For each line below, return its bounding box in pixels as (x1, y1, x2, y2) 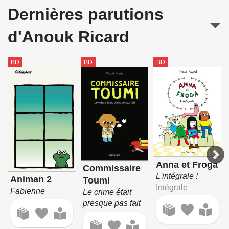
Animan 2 (10, 174, 52, 185)
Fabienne (10, 186, 45, 195)
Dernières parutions (8, 5, 164, 24)
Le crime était (83, 188, 132, 197)
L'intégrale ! (156, 171, 198, 180)
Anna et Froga (156, 159, 218, 170)
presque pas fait (83, 199, 141, 208)
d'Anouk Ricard (8, 27, 129, 46)
